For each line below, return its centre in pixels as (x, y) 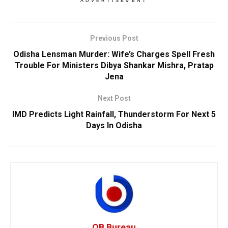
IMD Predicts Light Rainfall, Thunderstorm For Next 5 (114, 114)
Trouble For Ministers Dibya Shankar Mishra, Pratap (114, 65)
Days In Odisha (114, 125)
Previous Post (114, 38)
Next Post (114, 98)
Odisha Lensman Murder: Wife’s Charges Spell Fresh (114, 54)
